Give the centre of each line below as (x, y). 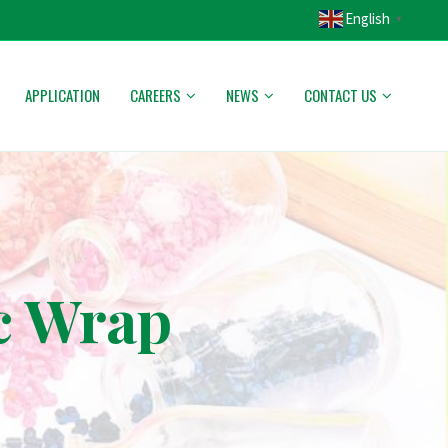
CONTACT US (340, 95)
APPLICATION (62, 95)
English (367, 18)
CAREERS (155, 95)
